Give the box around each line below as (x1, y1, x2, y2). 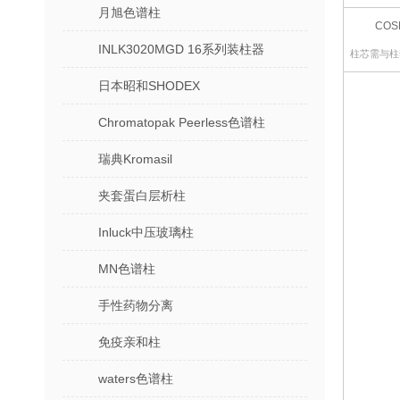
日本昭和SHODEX (98, 79, 200, 93)
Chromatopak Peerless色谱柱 (98, 115, 265, 129)
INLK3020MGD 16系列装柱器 (98, 42, 264, 56)
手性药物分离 (98, 298, 173, 312)
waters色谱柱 (98, 371, 173, 386)
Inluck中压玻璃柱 (98, 225, 194, 239)
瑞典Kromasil (98, 152, 172, 166)
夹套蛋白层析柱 (98, 188, 186, 203)
